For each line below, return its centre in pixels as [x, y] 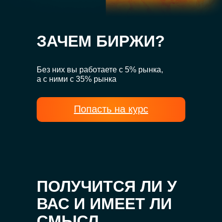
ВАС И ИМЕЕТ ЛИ [104, 204]
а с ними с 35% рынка [77, 79]
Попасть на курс [111, 109]
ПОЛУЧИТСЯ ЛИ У [107, 186]
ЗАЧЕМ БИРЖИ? [101, 41]
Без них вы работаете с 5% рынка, [100, 70]
